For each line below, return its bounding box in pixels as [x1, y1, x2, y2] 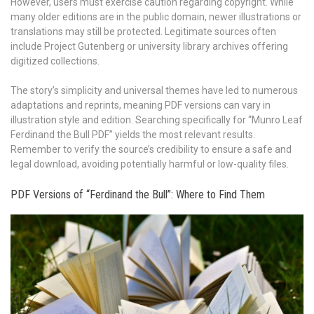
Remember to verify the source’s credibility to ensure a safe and [11, 143, 292, 155]
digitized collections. [11, 55, 100, 67]
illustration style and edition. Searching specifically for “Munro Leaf [11, 114, 303, 125]
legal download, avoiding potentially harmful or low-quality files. [11, 158, 289, 170]
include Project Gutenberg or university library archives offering [11, 40, 288, 52]
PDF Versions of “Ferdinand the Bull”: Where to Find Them [11, 187, 265, 201]
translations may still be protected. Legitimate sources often [11, 25, 276, 37]
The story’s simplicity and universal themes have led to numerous [11, 84, 298, 96]
